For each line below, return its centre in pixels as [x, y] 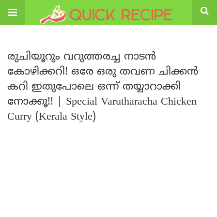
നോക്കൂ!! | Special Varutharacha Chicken [102, 102]
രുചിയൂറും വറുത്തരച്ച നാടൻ [82, 57]
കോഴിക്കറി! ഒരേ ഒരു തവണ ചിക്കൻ [103, 72]
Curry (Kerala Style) [52, 117]
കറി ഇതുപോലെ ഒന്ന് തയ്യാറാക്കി [94, 87]
